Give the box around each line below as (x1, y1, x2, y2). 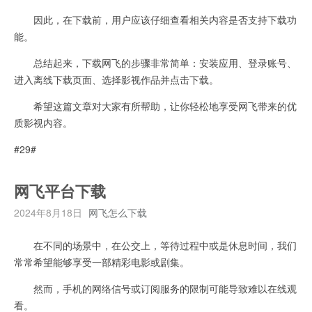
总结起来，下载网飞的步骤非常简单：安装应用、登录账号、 (14, 55, 297, 70)
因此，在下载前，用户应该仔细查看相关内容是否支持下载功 (14, 12, 297, 26)
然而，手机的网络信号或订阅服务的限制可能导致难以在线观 (14, 281, 297, 295)
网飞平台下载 (14, 182, 106, 201)
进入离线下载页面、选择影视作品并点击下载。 (14, 72, 219, 86)
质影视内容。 (14, 115, 72, 130)
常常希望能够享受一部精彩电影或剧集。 (14, 254, 189, 269)
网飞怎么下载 (88, 205, 147, 219)
